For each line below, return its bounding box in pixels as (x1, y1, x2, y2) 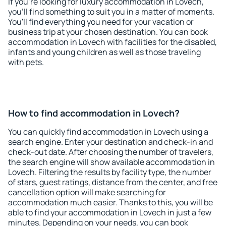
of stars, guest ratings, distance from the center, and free (8, 177, 217, 188)
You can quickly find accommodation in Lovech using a (8, 126, 208, 137)
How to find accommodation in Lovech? (8, 107, 180, 119)
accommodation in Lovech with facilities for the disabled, (8, 36, 217, 47)
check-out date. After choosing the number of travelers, (8, 146, 213, 157)
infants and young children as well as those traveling (8, 46, 201, 58)
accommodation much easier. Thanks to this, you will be (8, 197, 213, 208)
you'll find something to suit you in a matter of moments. (8, 6, 214, 17)
